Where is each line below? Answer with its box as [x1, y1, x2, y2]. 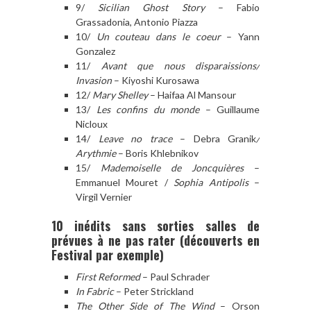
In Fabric [76, 285, 114, 297]
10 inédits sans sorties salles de [51, 216, 260, 235]
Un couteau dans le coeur [96, 30, 221, 42]
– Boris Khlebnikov [116, 146, 199, 159]
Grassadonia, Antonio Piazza [76, 15, 198, 28]
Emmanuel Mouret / [76, 176, 174, 188]
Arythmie [76, 146, 116, 159]
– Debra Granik [171, 132, 256, 144]
